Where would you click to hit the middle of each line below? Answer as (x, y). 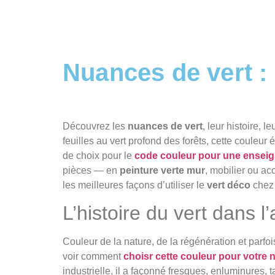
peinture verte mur (162, 170)
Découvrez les (94, 126)
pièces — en (91, 170)
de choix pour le (99, 156)
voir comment (93, 257)
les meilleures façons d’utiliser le (135, 185)
